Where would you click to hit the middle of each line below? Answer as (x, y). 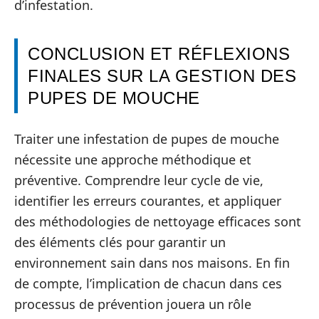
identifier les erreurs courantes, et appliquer (148, 201)
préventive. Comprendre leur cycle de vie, (139, 180)
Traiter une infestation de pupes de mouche (147, 139)
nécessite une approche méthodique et (133, 159)
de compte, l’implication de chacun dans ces (148, 283)
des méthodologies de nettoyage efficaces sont (158, 221)
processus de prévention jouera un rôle (133, 304)
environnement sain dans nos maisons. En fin (152, 263)
